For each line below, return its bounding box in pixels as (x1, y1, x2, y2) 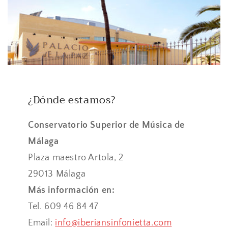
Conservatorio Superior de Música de (28, 120, 185, 131)
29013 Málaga (28, 169, 86, 180)
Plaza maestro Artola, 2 (28, 153, 124, 163)
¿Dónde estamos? (28, 91, 116, 109)
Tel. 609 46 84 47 (28, 202, 99, 212)
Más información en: (28, 185, 115, 196)
